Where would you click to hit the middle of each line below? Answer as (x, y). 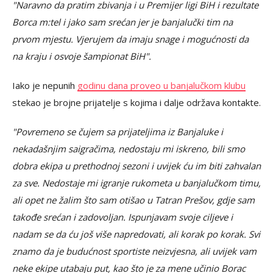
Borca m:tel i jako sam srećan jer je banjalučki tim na (122, 22)
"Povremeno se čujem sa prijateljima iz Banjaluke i (118, 131)
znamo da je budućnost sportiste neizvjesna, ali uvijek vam (134, 251)
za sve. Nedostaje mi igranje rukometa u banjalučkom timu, (136, 183)
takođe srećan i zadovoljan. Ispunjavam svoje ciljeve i (122, 217)
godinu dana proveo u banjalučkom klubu (161, 85)
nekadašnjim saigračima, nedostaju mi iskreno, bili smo (129, 148)
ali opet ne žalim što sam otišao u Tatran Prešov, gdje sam (133, 200)
